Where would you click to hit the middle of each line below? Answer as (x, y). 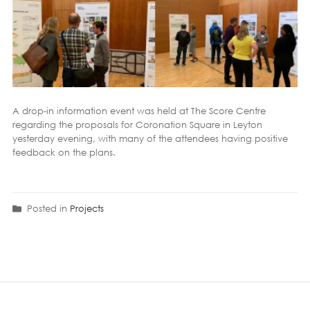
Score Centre (237, 111)
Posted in (45, 209)
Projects (86, 209)
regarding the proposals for (74, 125)
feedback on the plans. (64, 153)
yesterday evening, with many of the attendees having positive (150, 139)
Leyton (247, 125)
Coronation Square (177, 125)
